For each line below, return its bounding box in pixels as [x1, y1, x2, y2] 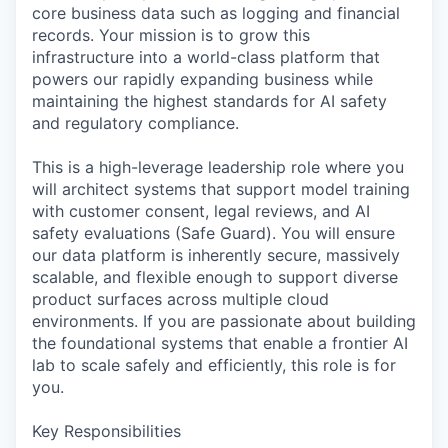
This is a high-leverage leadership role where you [32, 157, 404, 178]
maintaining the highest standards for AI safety [32, 91, 387, 112]
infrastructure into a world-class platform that [32, 47, 380, 68]
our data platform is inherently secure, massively [32, 245, 400, 266]
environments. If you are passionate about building [32, 311, 416, 332]
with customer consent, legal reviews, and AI [32, 201, 370, 222]
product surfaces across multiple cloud [32, 289, 329, 310]
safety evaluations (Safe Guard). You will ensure [32, 223, 395, 244]
